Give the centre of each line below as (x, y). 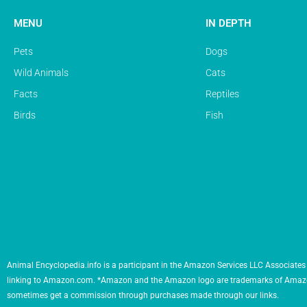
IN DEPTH (229, 23)
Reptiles (222, 94)
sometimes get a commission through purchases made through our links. (143, 295)
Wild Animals (41, 72)
